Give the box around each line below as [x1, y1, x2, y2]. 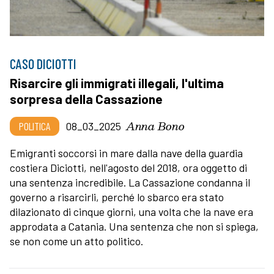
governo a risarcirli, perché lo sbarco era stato [10, 190, 224, 204]
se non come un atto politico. [10, 234, 143, 248]
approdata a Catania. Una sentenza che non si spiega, [10, 219, 259, 233]
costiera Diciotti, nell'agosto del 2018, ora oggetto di [10, 160, 247, 174]
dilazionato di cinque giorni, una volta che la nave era [10, 204, 253, 218]
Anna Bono [126, 116, 185, 135]
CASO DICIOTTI [10, 55, 76, 72]
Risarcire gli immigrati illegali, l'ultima [10, 75, 224, 91]
